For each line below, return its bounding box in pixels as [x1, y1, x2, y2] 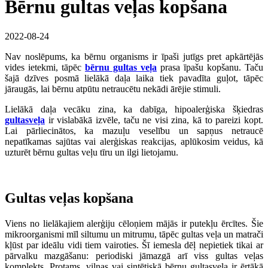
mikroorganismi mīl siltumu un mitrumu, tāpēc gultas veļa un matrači [5, 229, 263, 239]
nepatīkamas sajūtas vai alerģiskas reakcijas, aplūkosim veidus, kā [5, 136, 263, 147]
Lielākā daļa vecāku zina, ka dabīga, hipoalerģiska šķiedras [5, 103, 263, 114]
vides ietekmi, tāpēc [5, 62, 85, 72]
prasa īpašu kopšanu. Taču [157, 62, 263, 72]
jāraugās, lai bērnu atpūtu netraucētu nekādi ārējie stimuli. [5, 83, 223, 94]
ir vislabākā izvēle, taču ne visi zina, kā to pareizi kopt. [45, 114, 263, 125]
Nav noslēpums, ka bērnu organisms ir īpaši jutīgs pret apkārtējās [5, 51, 263, 62]
